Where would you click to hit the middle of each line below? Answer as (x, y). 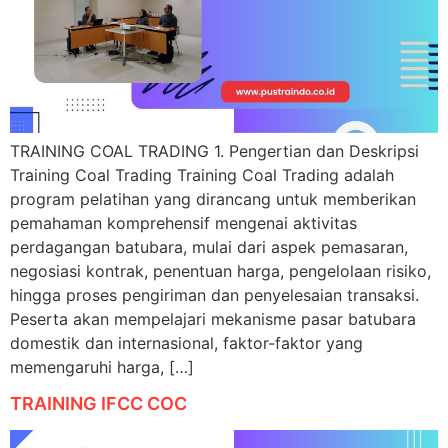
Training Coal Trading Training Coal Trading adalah (202, 174)
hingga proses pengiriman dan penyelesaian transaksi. (214, 294)
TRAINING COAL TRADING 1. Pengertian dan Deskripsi (214, 150)
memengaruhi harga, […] (102, 366)
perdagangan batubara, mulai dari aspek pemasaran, (209, 246)
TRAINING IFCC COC (98, 404)
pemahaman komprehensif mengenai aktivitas (183, 222)
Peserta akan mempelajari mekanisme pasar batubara (213, 318)
